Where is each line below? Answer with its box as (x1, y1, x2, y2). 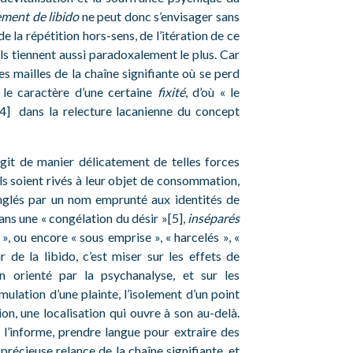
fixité (157, 84, 185, 99)
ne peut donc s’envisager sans (79, 9, 240, 24)
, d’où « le (184, 84, 240, 99)
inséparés (188, 210, 240, 225)
